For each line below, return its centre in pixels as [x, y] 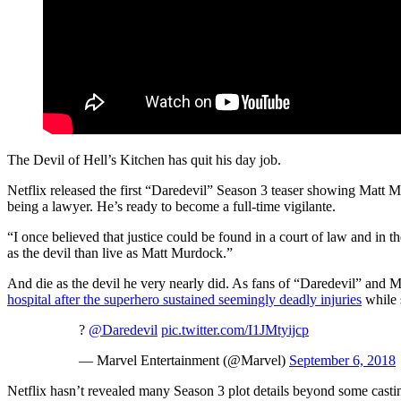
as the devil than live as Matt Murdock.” [120, 253]
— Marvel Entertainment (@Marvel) [184, 361]
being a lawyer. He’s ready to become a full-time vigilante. [171, 207]
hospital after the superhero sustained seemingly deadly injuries [184, 300]
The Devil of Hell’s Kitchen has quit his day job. [144, 160]
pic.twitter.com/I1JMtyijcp [235, 330]
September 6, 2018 [342, 361]
